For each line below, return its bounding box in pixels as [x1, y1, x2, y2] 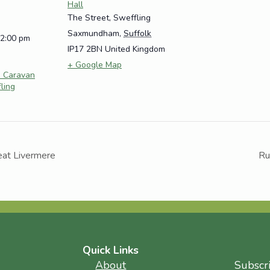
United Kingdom [105, 43, 165, 55]
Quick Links [83, 242, 139, 257]
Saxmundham [67, 28, 119, 40]
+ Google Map [67, 59, 122, 71]
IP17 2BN [67, 43, 102, 55]
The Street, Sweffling [67, 12, 151, 24]
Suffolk [124, 28, 151, 40]
